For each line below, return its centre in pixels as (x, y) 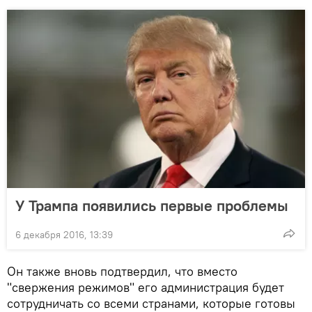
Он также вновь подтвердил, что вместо (122, 271)
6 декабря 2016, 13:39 (64, 234)
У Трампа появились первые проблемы (152, 205)
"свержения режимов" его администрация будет (146, 287)
